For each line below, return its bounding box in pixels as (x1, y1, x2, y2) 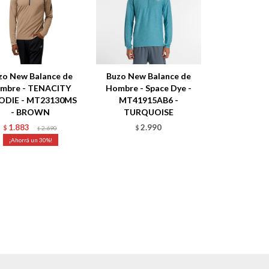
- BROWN (11, 107, 50, 118)
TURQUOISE (124, 107, 174, 118)
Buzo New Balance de (106, 71, 192, 82)
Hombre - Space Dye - (106, 83, 192, 94)
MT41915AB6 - (119, 95, 179, 106)
